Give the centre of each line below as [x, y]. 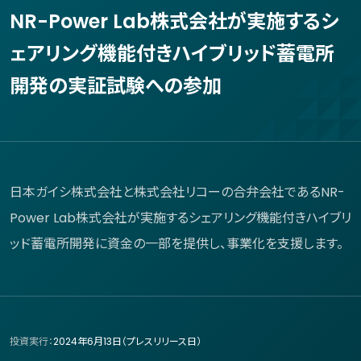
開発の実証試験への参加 [116, 86]
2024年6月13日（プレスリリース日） [127, 341]
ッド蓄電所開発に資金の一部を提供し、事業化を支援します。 [176, 244]
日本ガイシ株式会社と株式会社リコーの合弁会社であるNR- [177, 192]
